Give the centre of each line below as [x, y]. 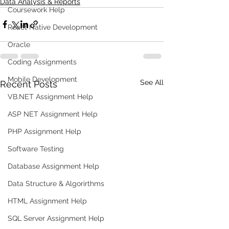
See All [152, 82]
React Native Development [53, 27]
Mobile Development [42, 79]
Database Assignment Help [53, 166]
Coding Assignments [42, 62]
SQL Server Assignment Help [56, 218]
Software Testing [36, 149]
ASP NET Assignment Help [53, 114]
